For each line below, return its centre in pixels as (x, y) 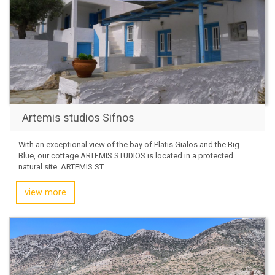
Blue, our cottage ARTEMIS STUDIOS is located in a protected (126, 155)
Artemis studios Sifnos (78, 117)
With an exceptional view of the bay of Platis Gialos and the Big (129, 144)
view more (45, 192)
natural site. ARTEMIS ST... (64, 166)
